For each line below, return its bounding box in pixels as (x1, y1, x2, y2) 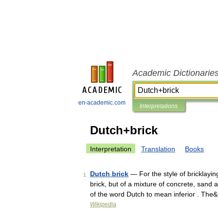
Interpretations (140, 103, 178, 109)
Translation (141, 145, 175, 153)
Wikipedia (90, 201, 116, 208)
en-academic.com (78, 99, 126, 106)
